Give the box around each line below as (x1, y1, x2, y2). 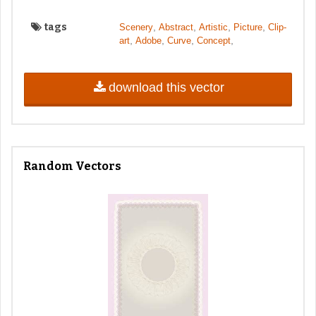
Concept (196, 35, 231, 46)
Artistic (198, 21, 228, 32)
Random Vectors (23, 159, 121, 173)
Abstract (158, 21, 193, 32)
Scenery (119, 21, 153, 32)
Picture (233, 21, 262, 32)
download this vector (108, 80, 224, 95)
